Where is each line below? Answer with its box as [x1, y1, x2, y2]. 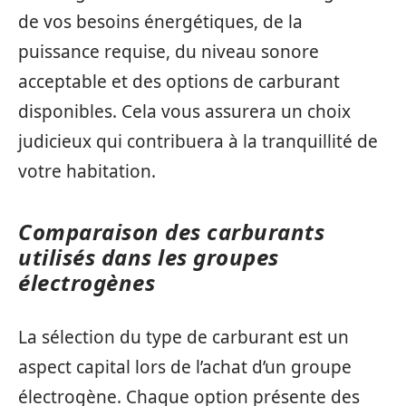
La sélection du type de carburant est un [18, 325, 349, 349]
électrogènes [18, 266, 155, 297]
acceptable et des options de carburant [18, 69, 340, 93]
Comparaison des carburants [18, 216, 324, 246]
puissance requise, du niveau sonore [18, 39, 319, 63]
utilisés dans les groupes [18, 241, 279, 272]
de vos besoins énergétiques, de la [18, 9, 303, 34]
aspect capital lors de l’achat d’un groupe [18, 355, 352, 379]
